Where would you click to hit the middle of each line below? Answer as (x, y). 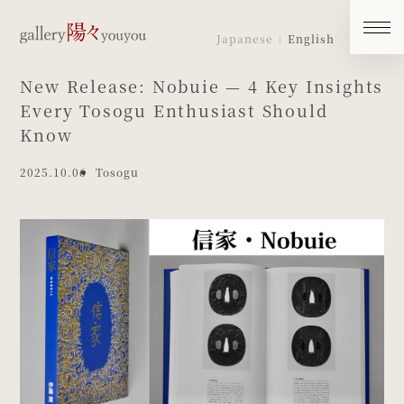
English (311, 38)
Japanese (244, 38)
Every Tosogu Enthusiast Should (174, 110)
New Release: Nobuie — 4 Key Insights (202, 86)
